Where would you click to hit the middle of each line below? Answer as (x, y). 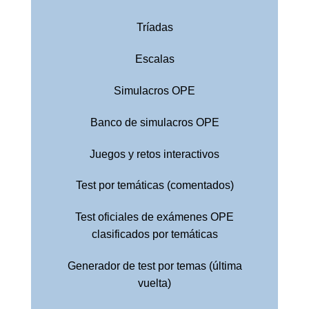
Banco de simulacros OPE (154, 122)
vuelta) (154, 283)
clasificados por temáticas (154, 235)
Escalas (154, 59)
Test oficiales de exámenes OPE (154, 217)
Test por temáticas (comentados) (154, 186)
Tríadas (154, 28)
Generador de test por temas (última (154, 266)
